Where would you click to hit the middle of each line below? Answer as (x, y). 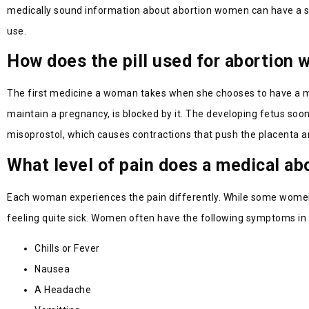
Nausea (52, 269)
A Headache (63, 290)
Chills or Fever (67, 249)
